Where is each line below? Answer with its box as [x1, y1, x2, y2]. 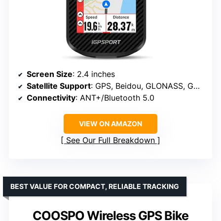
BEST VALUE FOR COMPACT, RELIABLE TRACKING [10, 182, 179, 190]
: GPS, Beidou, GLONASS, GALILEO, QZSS [91, 80, 193, 91]
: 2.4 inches [73, 69, 115, 79]
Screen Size [27, 69, 73, 79]
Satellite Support [27, 80, 91, 91]
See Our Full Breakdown [66, 135, 155, 145]
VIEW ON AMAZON [79, 119, 142, 128]
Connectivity [27, 92, 75, 103]
